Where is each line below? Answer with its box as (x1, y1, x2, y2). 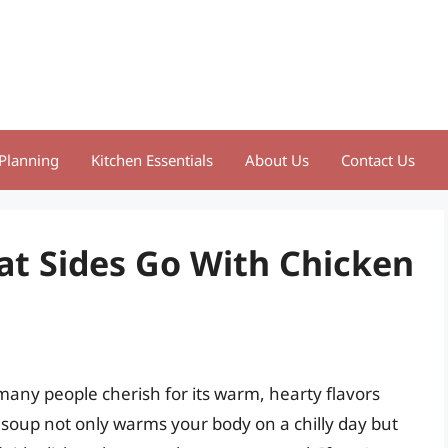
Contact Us (341, 150, 415, 170)
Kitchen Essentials (91, 150, 213, 170)
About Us (245, 150, 309, 170)
